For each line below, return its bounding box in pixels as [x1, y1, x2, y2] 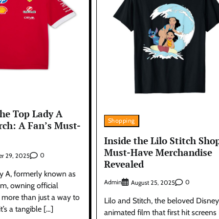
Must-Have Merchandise [104, 146, 212, 159]
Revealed [104, 158, 144, 171]
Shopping [108, 117, 135, 125]
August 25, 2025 [131, 178, 175, 186]
